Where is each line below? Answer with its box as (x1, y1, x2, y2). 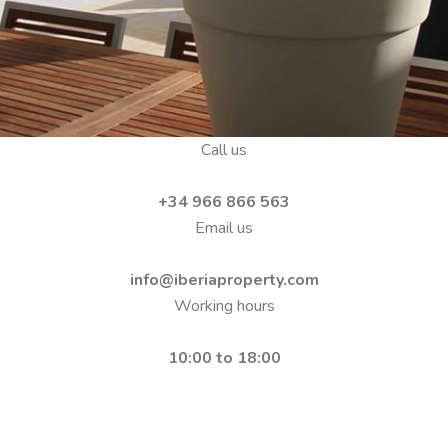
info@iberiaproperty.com (129, 269, 319, 291)
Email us (195, 217, 253, 239)
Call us (201, 139, 247, 161)
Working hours (173, 295, 275, 317)
